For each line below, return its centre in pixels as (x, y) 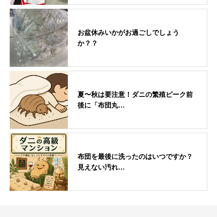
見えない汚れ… (101, 167)
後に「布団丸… (101, 105)
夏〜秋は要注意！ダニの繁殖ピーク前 (135, 94)
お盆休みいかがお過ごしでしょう (128, 32)
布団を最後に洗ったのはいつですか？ (135, 156)
